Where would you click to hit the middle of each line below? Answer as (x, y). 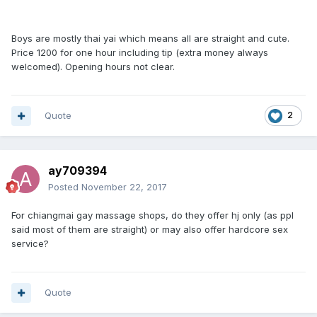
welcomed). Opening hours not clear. (94, 67)
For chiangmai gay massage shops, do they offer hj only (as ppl (152, 215)
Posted (65, 187)
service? (30, 243)
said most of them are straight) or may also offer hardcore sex (150, 229)
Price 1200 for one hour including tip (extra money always (140, 52)
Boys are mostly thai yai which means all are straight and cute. (150, 38)
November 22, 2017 (124, 187)
